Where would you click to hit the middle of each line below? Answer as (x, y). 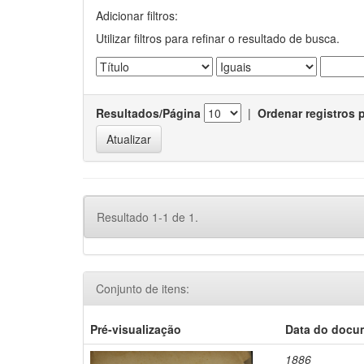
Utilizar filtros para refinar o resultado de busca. (218, 38)
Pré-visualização (136, 329)
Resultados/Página (148, 113)
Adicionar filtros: (137, 15)
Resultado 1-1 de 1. (147, 217)
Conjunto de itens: (143, 288)
